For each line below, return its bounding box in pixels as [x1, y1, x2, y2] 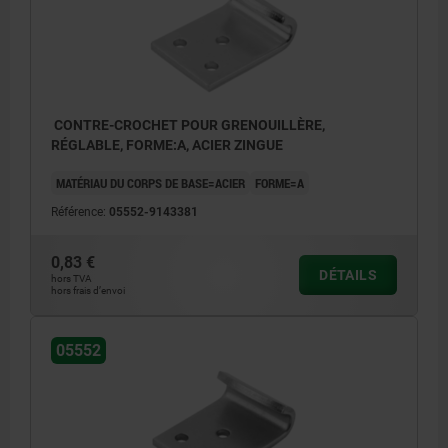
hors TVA [51, 272, 92, 284]
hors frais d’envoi [51, 284, 125, 296]
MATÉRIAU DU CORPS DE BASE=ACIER [56, 173, 245, 192]
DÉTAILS [319, 266, 377, 283]
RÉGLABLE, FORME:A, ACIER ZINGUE [51, 136, 283, 153]
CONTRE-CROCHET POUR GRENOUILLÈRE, [51, 116, 325, 133]
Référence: [51, 204, 109, 219]
